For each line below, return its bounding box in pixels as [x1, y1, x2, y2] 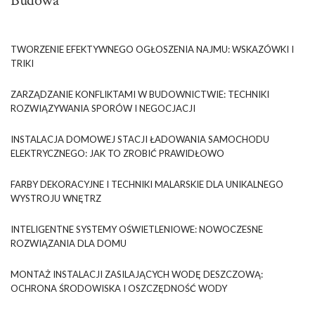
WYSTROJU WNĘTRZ [11, 192, 101, 204]
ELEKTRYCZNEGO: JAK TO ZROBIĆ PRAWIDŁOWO [11, 147, 224, 159]
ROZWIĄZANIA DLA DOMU [11, 237, 127, 249]
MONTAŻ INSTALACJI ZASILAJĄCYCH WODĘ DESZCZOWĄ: [11, 268, 263, 280]
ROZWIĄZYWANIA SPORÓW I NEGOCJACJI [11, 102, 195, 114]
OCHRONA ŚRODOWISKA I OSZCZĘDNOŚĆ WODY [11, 282, 227, 294]
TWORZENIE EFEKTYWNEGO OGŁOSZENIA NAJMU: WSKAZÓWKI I [11, 43, 294, 55]
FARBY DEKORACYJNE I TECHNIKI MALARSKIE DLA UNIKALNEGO [11, 178, 283, 190]
